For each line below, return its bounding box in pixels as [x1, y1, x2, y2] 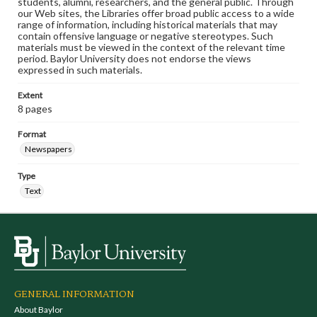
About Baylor [14, 304, 63, 315]
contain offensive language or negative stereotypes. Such [18, 30, 273, 42]
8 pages [18, 103, 52, 115]
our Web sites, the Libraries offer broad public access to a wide [18, 7, 294, 19]
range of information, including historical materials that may [18, 18, 277, 30]
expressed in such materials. [18, 64, 142, 76]
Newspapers [25, 144, 72, 154]
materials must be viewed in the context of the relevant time [18, 41, 285, 53]
